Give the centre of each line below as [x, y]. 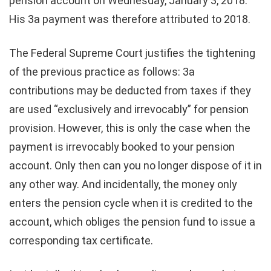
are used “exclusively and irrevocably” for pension [129, 109]
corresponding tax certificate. [81, 240]
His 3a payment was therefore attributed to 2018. [130, 19]
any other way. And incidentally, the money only [123, 184]
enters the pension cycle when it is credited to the [131, 203]
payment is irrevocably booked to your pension [122, 146]
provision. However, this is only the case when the [130, 128]
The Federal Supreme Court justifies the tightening [132, 53]
